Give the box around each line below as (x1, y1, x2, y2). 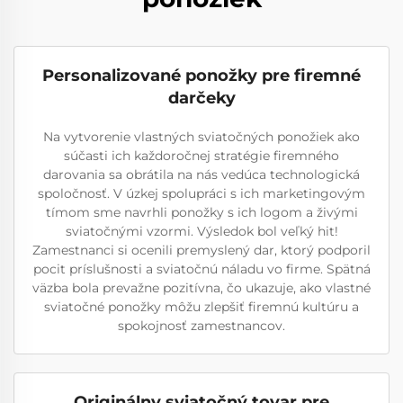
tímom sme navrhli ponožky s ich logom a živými (45, 204, 358, 220)
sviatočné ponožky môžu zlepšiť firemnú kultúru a (44, 299, 359, 315)
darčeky (167, 88, 236, 108)
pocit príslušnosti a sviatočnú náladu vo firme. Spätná (32, 261, 371, 277)
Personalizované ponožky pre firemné (42, 66, 361, 85)
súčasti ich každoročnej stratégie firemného (64, 148, 339, 164)
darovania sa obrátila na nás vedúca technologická (43, 166, 360, 183)
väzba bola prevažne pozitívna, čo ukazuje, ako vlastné (32, 280, 371, 296)
